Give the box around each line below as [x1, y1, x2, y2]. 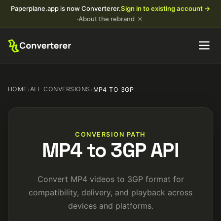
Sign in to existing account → [120, 4, 211, 12]
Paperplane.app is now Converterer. [10, 4, 121, 12]
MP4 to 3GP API [42, 138, 179, 163]
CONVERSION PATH [75, 131, 146, 138]
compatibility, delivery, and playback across [29, 187, 192, 197]
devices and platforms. [68, 201, 153, 211]
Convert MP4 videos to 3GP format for [37, 174, 184, 184]
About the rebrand [78, 15, 135, 23]
